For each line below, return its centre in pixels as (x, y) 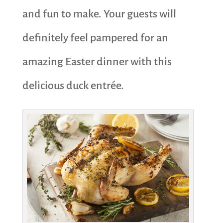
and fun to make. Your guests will (99, 14)
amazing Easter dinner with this (97, 61)
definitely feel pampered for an (95, 38)
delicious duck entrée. (73, 85)
